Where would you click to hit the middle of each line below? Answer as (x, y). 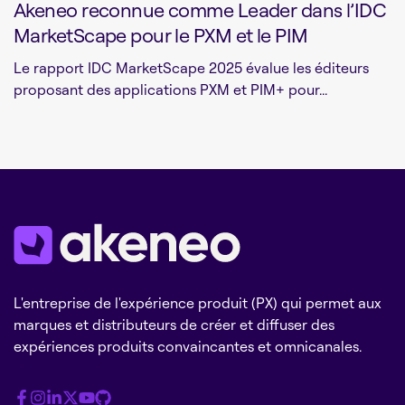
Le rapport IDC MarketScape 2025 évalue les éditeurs (191, 68)
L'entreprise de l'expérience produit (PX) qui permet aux (198, 303)
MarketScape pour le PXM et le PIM (161, 35)
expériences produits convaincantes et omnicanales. (188, 347)
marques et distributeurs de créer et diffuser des (174, 325)
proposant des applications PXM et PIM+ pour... (170, 90)
